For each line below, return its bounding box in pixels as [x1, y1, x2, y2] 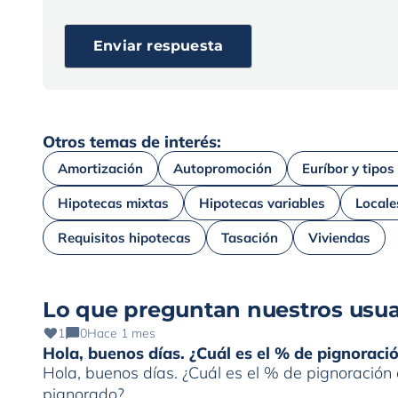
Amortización [58, 160, 143, 177]
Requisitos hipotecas [58, 229, 191, 246]
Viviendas [308, 229, 370, 246]
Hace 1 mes [87, 325, 155, 341]
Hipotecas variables [199, 195, 325, 211]
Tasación [221, 229, 278, 246]
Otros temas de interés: [43, 131, 221, 152]
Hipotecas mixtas [58, 195, 169, 211]
